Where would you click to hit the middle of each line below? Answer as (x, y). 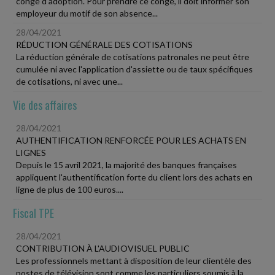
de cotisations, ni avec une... (69, 81)
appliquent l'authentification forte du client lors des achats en (134, 177)
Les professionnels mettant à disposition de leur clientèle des (134, 260)
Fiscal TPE (33, 213)
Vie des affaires (45, 105)
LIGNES (31, 152)
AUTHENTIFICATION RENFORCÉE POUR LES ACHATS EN (131, 140)
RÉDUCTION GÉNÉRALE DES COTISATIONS (104, 44)
